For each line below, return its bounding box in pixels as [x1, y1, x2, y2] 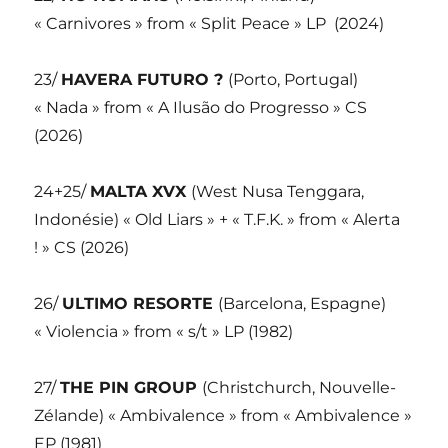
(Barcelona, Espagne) [218, 294, 387, 314]
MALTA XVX [90, 182, 192, 202]
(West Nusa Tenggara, [191, 182, 365, 202]
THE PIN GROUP [60, 378, 203, 398]
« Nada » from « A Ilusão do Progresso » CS [34, 98, 368, 118]
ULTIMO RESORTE [62, 294, 219, 314]
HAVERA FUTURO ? [61, 70, 229, 90]
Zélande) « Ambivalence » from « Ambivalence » [34, 406, 413, 426]
